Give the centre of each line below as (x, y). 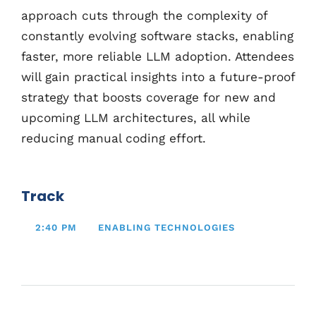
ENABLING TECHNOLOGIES (166, 227)
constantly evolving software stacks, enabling (157, 36)
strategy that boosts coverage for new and (148, 98)
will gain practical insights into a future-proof (158, 77)
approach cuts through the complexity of (144, 16)
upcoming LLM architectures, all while (136, 118)
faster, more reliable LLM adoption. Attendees (158, 57)
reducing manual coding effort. (114, 139)
